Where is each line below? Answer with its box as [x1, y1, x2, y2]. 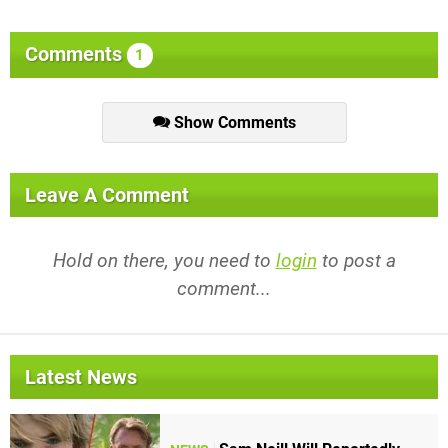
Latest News [25, 365, 137, 390]
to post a [316, 249, 396, 273]
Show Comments [169, 113, 296, 133]
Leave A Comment [25, 183, 189, 208]
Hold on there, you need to [52, 249, 276, 273]
